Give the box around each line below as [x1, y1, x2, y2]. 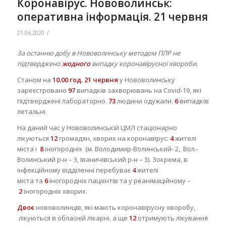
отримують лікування [136, 213, 208, 222]
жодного [62, 59, 90, 68]
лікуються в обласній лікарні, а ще [17, 213, 129, 222]
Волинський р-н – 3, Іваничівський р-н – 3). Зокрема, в [17, 154, 188, 164]
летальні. [17, 106, 47, 116]
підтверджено [17, 59, 62, 68]
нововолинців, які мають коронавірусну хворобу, [34, 202, 195, 212]
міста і [17, 144, 38, 153]
